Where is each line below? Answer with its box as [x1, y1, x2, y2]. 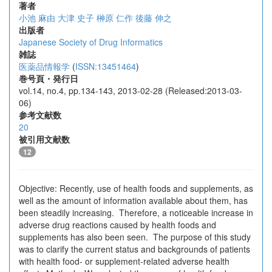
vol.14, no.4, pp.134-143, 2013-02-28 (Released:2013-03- [19, 84, 242, 97]
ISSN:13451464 [75, 60, 136, 72]
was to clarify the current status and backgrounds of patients [19, 243, 250, 255]
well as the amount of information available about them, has [19, 194, 248, 206]
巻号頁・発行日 [19, 72, 78, 84]
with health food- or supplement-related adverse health [19, 255, 229, 267]
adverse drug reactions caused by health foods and [19, 219, 216, 231]
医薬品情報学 [19, 60, 70, 72]
